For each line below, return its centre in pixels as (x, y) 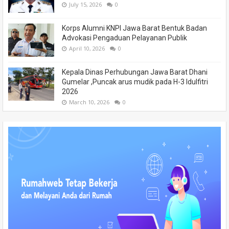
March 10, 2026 (89, 102)
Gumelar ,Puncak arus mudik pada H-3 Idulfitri (135, 82)
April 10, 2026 (87, 49)
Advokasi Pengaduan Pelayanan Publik (124, 38)
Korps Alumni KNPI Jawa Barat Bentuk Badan (134, 28)
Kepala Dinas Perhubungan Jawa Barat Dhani (135, 72)
